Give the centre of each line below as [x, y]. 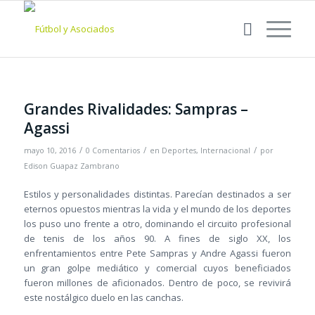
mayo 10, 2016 [50, 150]
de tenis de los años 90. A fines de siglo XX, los [157, 239]
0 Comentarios [112, 150]
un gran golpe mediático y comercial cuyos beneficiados [157, 268]
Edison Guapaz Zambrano [71, 166]
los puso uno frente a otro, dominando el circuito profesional [157, 224]
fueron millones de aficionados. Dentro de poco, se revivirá [157, 283]
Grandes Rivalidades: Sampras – [136, 109]
